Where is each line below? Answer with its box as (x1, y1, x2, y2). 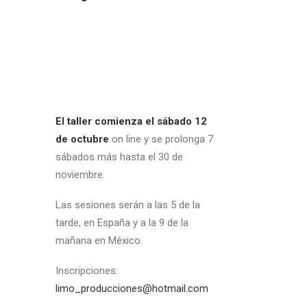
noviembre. (56, 169, 105, 181)
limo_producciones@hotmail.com (56, 282, 208, 295)
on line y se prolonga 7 (112, 133, 213, 145)
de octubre (56, 133, 112, 145)
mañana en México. (56, 234, 143, 247)
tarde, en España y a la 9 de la (56, 217, 188, 229)
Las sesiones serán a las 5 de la (56, 199, 200, 211)
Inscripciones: (56, 265, 118, 277)
